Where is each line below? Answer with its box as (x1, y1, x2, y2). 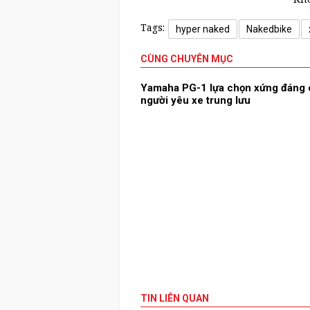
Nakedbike (246, 24, 292, 35)
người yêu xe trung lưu (140, 94, 250, 107)
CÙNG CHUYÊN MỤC (140, 53, 233, 65)
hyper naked (176, 24, 230, 35)
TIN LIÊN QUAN (140, 293, 209, 304)
